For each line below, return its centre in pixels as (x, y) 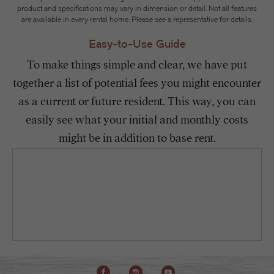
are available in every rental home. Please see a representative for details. (137, 19)
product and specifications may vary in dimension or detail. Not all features (137, 8)
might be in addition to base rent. (137, 138)
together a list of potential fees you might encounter (137, 83)
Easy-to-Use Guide (137, 43)
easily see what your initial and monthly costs (137, 120)
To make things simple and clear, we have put (137, 65)
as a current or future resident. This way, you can (137, 102)
